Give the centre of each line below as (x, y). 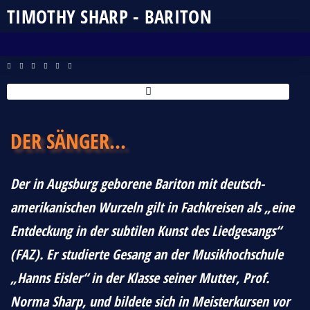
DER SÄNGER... (68, 140)
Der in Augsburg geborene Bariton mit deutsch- (137, 183)
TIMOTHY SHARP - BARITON (109, 16)
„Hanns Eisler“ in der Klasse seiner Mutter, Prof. (140, 277)
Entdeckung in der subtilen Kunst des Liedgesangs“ (146, 230)
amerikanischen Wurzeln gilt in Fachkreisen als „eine (152, 207)
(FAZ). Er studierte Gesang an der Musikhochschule (147, 254)
